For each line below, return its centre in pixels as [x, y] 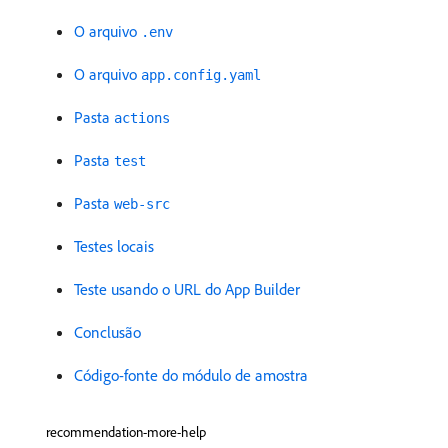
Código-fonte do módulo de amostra [191, 375]
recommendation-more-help [126, 432]
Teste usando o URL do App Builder [187, 289]
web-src [142, 204]
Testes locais [114, 246]
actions [142, 118]
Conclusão [107, 332]
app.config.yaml [201, 75]
